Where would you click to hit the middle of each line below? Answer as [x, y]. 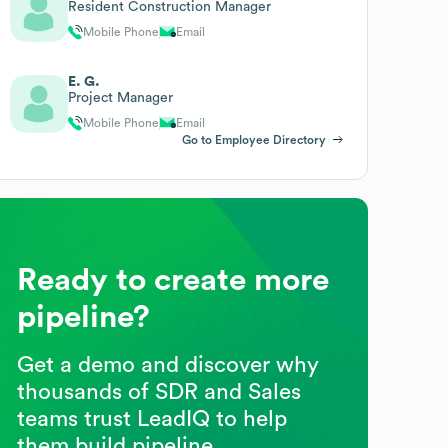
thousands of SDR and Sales [159, 391]
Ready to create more [173, 279]
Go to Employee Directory [253, 139]
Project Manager [121, 97]
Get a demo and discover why [168, 364]
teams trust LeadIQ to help [152, 418]
